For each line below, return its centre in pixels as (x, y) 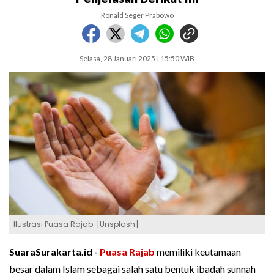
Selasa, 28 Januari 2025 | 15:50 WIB (137, 58)
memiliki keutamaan (198, 252)
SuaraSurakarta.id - (54, 252)
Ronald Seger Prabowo (137, 15)
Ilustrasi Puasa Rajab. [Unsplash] (76, 224)
